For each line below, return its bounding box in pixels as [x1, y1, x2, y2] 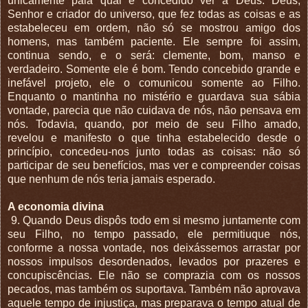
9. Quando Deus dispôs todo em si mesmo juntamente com [10, 214, 300, 226]
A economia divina [8, 200, 104, 212]
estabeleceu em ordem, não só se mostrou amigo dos [8, 21, 300, 34]
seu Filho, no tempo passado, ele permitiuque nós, [8, 228, 300, 240]
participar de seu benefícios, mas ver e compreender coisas [8, 159, 300, 171]
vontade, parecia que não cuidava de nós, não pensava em [8, 104, 300, 116]
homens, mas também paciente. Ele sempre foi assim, [8, 35, 300, 47]
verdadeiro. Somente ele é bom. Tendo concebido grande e [8, 63, 300, 75]
